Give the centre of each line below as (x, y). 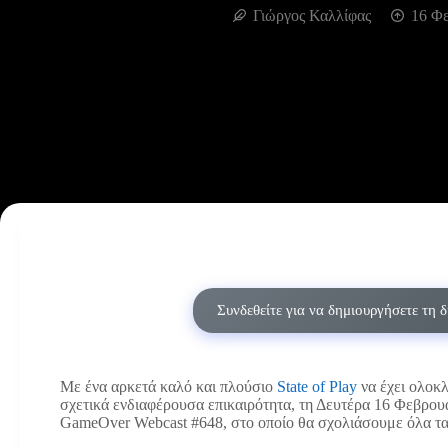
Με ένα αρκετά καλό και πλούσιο (168, 386)
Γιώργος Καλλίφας (311, 15)
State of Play (317, 386)
